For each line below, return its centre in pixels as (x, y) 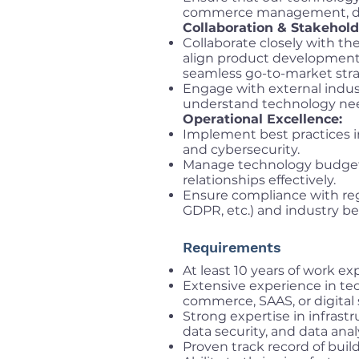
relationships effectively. (259, 180)
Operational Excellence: (262, 119)
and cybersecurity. (241, 149)
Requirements (232, 247)
